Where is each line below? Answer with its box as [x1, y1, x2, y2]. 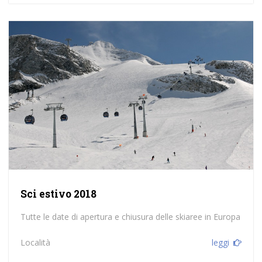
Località [20, 236, 50, 248]
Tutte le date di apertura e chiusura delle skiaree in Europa [20, 211, 240, 222]
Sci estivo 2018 [20, 187, 96, 201]
